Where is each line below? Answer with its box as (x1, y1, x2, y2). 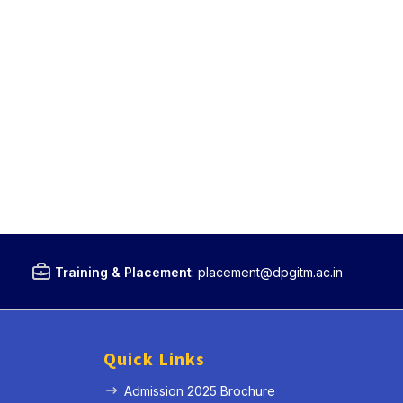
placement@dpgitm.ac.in (197, 264, 343, 280)
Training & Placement (54, 264, 192, 280)
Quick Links (103, 347, 205, 372)
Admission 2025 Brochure (123, 383, 275, 399)
